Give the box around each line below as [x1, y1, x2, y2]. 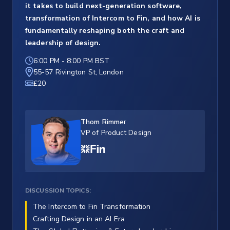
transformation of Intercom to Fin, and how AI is [25, 13, 200, 24]
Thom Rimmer [81, 117, 127, 127]
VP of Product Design [81, 128, 151, 138]
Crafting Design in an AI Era [33, 214, 125, 224]
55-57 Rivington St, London [33, 67, 124, 78]
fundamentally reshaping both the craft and [25, 26, 185, 36]
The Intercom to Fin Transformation [33, 202, 151, 212]
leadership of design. [25, 38, 101, 48]
